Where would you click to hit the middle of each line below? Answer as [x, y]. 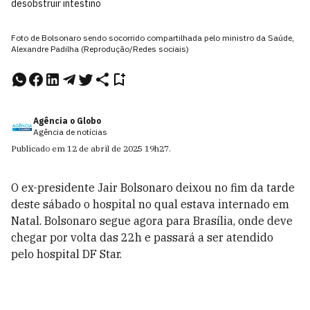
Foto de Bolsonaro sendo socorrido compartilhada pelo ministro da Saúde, [153, 38]
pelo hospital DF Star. [66, 254]
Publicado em [39, 148]
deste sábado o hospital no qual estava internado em [150, 204]
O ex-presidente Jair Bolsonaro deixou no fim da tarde [153, 188]
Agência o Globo [67, 121]
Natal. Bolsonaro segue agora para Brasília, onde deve [152, 221]
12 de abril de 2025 [105, 148]
